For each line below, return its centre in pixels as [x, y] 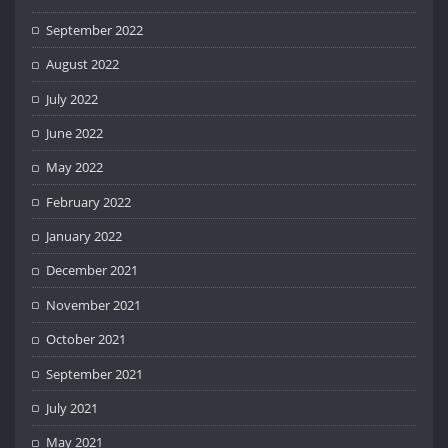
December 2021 [92, 270]
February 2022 [89, 201]
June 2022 [75, 132]
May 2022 [75, 167]
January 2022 [84, 236]
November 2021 [94, 304]
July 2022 [72, 98]
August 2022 [83, 64]
